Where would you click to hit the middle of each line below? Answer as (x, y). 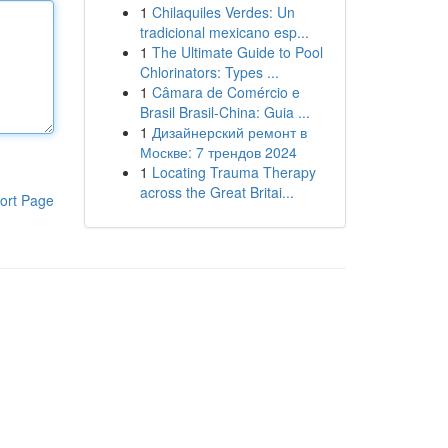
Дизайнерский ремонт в (229, 132)
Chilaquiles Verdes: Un (223, 12)
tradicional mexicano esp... (224, 32)
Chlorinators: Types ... (209, 72)
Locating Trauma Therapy (233, 172)
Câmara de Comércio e (225, 92)
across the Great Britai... (216, 192)
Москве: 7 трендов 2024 (218, 152)
